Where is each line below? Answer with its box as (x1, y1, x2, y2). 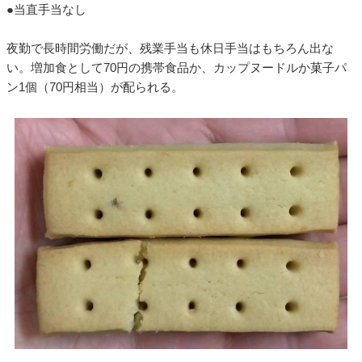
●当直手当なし (6, 2, 86, 16)
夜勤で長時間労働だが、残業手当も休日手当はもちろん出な (6, 41, 334, 55)
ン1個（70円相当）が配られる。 (6, 80, 183, 94)
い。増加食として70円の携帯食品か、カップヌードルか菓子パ (6, 61, 347, 74)
